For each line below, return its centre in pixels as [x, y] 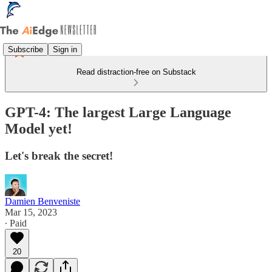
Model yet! [39, 128]
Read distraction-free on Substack [136, 72]
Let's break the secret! [59, 155]
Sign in [65, 49]
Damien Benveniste [42, 201]
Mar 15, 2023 [31, 212]
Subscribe [25, 49]
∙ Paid [16, 223]
